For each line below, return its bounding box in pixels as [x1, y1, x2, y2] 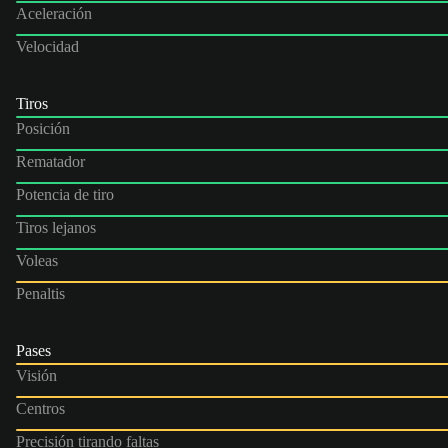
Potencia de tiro [16, 185, 114, 203]
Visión [16, 366, 57, 384]
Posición [16, 119, 70, 137]
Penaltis [16, 284, 65, 302]
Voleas [16, 251, 58, 269]
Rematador [16, 152, 85, 170]
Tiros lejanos [16, 218, 96, 236]
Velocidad [16, 37, 79, 55]
